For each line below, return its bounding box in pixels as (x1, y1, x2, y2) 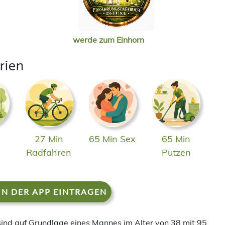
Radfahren (26, 147, 72, 159)
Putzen (161, 147, 191, 159)
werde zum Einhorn (73, 34, 144, 45)
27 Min (34, 133, 63, 145)
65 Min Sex (89, 133, 136, 145)
